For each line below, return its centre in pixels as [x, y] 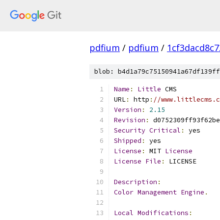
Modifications [163, 213]
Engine [192, 192]
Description [136, 182]
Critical [165, 130]
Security [130, 130]
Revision [130, 120]
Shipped [128, 141]
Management [157, 192]
